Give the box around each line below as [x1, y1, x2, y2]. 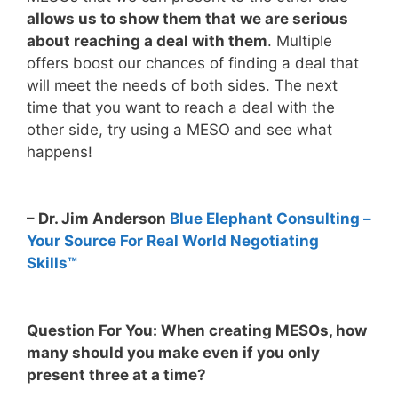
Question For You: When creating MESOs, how [27, 321, 367, 339]
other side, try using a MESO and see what [27, 120, 332, 139]
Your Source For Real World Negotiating [27, 232, 319, 251]
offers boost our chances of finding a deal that [27, 53, 359, 72]
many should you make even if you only [27, 343, 320, 362]
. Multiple [267, 31, 332, 50]
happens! [27, 142, 92, 161]
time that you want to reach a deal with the [27, 98, 335, 116]
